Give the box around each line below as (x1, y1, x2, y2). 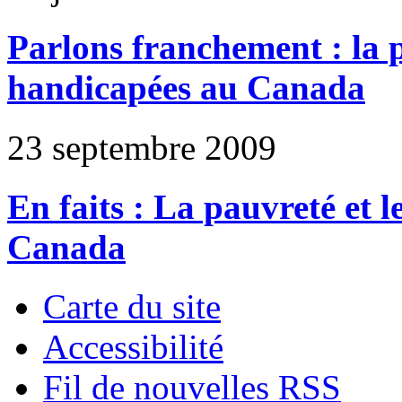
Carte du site (43, 287, 221, 327)
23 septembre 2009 (7, 127, 276, 167)
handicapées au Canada (7, 68, 365, 108)
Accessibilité (43, 328, 223, 367)
